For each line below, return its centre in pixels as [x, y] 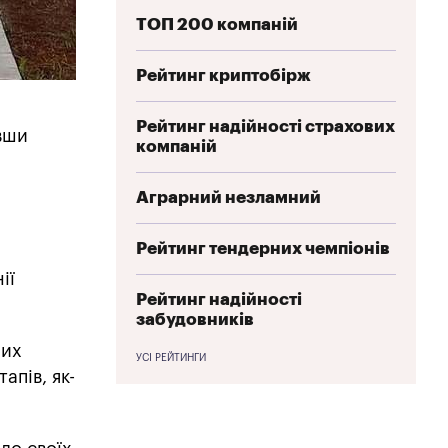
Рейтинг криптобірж [223, 75]
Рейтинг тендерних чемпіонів [263, 248]
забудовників [195, 319]
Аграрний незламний [228, 197]
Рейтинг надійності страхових [265, 126]
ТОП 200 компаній [217, 24]
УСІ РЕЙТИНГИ [171, 357]
